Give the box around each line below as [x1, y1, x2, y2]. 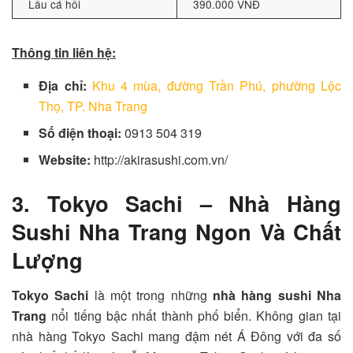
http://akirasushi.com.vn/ [94, 150, 229, 169]
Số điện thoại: [39, 124, 125, 143]
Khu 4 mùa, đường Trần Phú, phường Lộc [91, 76, 342, 95]
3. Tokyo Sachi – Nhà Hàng [12, 188, 341, 219]
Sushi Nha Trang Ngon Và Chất [12, 216, 341, 247]
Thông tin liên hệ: [12, 43, 116, 62]
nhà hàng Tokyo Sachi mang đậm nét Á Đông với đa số [12, 326, 341, 345]
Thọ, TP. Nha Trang [39, 97, 148, 116]
